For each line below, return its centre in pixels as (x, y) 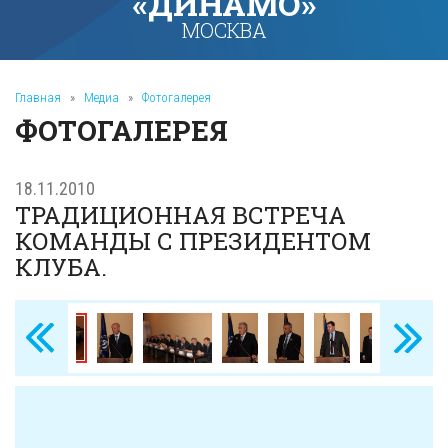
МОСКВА (224, 30)
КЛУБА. (61, 267)
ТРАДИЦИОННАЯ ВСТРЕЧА (180, 215)
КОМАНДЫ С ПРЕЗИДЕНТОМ (193, 241)
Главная (38, 97)
